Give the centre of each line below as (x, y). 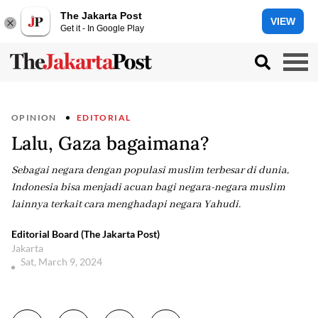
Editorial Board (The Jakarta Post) (86, 234)
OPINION (34, 117)
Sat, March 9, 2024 (62, 262)
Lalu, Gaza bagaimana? (110, 143)
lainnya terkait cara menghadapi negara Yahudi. (126, 204)
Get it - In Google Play (102, 28)
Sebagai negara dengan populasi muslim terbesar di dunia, (150, 170)
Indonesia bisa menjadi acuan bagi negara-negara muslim (148, 187)
